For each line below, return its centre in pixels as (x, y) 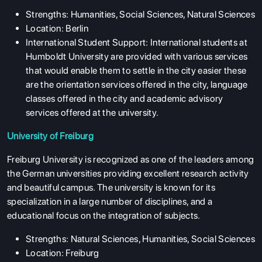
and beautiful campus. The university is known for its (111, 187)
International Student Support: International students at (137, 42)
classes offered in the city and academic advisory (125, 98)
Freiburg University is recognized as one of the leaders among (131, 159)
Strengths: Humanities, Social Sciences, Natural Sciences (140, 14)
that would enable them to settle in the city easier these (136, 70)
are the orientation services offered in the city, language (137, 84)
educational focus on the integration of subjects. (104, 215)
